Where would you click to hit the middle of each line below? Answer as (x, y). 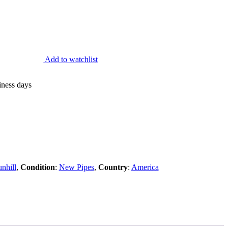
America (145, 167)
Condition (37, 167)
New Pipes (76, 167)
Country (113, 167)
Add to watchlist (72, 59)
